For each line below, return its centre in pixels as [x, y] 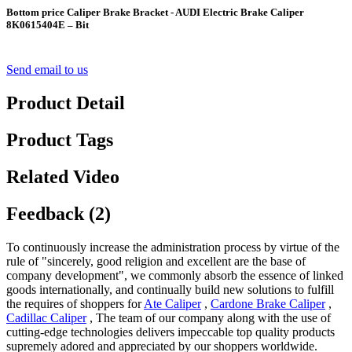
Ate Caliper [172, 303]
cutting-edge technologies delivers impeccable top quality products [170, 332]
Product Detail [66, 103]
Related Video [63, 177]
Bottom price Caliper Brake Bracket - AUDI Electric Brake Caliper [155, 13]
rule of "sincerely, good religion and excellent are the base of [156, 261]
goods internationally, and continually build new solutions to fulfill [170, 289]
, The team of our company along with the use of [209, 317]
